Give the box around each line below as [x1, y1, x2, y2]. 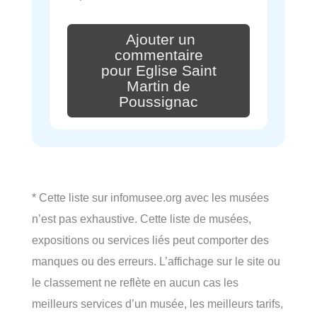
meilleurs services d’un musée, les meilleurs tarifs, [32, 296, 283, 310]
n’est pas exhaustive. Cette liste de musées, [32, 212, 251, 225]
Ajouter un [126, 31, 195, 49]
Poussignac [119, 93, 198, 110]
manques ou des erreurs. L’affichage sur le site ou [32, 254, 280, 267]
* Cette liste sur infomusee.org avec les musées [32, 190, 269, 204]
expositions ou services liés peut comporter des [32, 233, 269, 246]
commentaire [114, 46, 203, 64]
